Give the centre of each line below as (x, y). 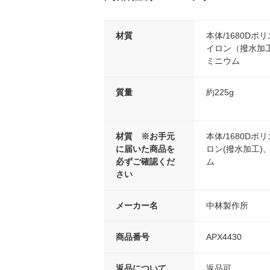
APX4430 (224, 237)
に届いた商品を (145, 149)
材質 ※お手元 (145, 136)
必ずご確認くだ (145, 161)
